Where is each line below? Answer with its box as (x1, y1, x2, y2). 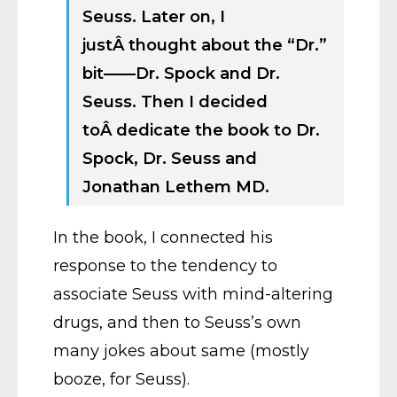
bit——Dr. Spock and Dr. (82, 64, 280, 83)
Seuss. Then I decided (82, 92, 268, 112)
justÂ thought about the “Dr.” (82, 35, 327, 55)
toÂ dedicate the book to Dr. (82, 121, 320, 140)
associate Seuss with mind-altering (53, 284, 333, 304)
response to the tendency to (53, 256, 277, 276)
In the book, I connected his (53, 228, 273, 247)
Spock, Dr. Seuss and (82, 149, 257, 168)
